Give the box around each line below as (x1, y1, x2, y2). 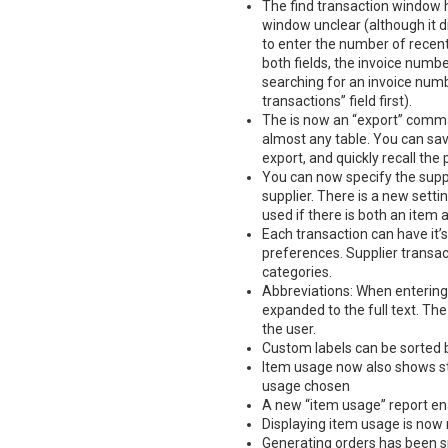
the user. (262, 321, 316, 337)
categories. (262, 264, 332, 280)
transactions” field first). (262, 93, 412, 109)
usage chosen (262, 378, 350, 394)
